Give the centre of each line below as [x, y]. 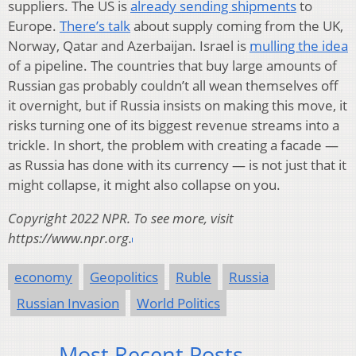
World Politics [178, 303]
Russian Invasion [68, 303]
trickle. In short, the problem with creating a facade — [173, 145]
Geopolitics [124, 277]
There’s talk [95, 25]
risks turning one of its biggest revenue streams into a [174, 125]
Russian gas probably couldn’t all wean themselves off [173, 85]
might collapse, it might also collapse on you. [144, 184]
